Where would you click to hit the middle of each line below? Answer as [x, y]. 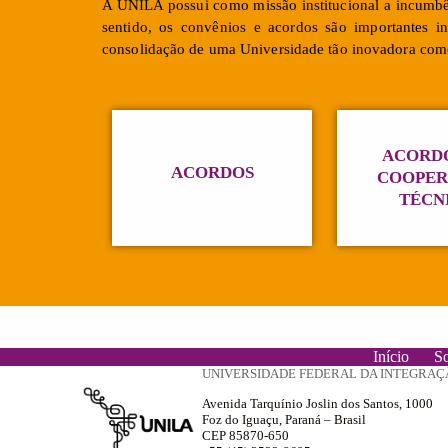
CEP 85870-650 [245, 435]
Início [390, 356]
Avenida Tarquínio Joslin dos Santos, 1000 [317, 403]
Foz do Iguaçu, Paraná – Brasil [283, 419]
